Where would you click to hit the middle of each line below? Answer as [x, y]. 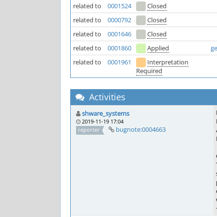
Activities [106, 97]
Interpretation [168, 62]
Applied [158, 48]
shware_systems [106, 113]
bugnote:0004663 [140, 129]
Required [149, 71]
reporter [89, 130]
